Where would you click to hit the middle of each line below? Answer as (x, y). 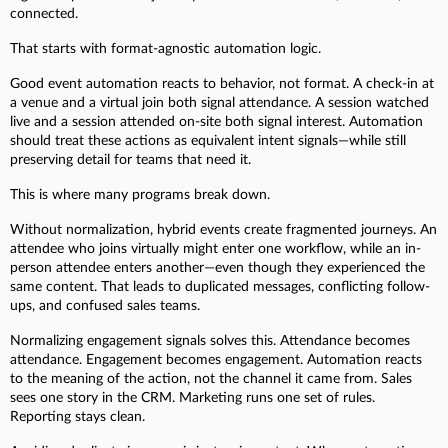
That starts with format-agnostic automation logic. (165, 48)
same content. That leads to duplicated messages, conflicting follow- (220, 286)
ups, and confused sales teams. (105, 305)
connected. (44, 13)
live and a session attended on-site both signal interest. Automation (216, 121)
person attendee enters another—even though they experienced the (217, 267)
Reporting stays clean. (77, 416)
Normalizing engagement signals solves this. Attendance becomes (210, 340)
